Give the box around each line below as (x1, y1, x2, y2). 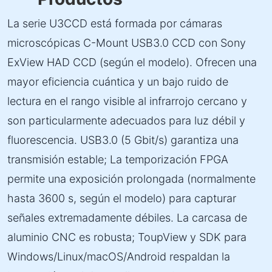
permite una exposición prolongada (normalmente (7, 172, 256, 185)
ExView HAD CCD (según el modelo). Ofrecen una (7, 56, 257, 69)
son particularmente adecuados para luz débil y (7, 114, 245, 127)
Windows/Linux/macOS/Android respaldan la (7, 250, 230, 263)
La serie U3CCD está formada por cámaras (7, 17, 222, 30)
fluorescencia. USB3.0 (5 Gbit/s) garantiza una (7, 134, 239, 146)
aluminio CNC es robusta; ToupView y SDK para (7, 231, 246, 243)
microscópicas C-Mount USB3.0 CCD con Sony (7, 36, 246, 49)
